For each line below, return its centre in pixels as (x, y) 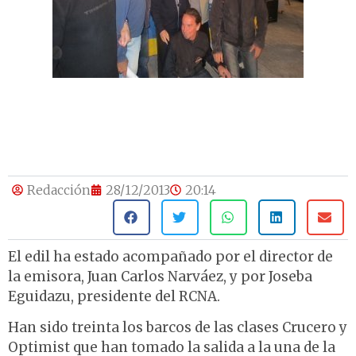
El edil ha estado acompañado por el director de (170, 257)
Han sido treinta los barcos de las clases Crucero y (178, 328)
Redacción (59, 190)
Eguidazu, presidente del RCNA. (114, 297)
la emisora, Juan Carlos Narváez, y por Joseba (160, 277)
